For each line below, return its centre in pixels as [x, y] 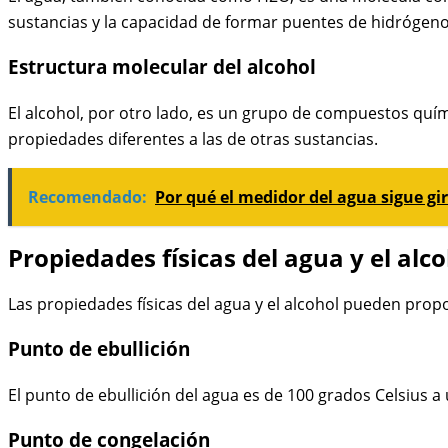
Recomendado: [87, 196]
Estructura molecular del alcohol [162, 66]
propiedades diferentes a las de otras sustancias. [193, 138]
